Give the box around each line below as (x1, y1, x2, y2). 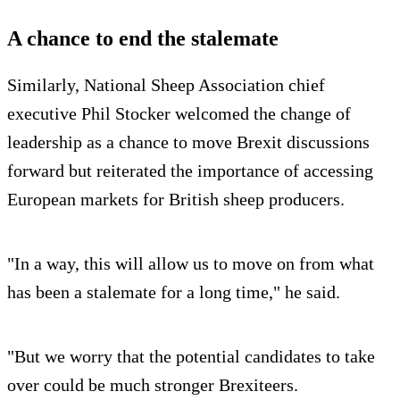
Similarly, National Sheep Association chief (7, 75, 325, 96)
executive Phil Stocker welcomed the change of (7, 104, 351, 124)
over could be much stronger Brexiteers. (7, 375, 298, 396)
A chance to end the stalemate (7, 27, 279, 51)
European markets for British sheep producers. (7, 189, 345, 210)
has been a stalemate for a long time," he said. (7, 282, 340, 303)
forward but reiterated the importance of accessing (7, 161, 373, 181)
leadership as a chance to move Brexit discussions (7, 132, 370, 153)
